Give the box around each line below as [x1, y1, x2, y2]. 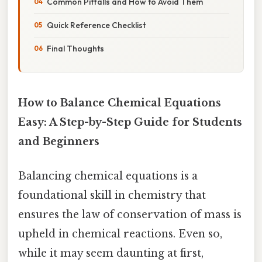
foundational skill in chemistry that [18, 189, 206, 202]
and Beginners [18, 135, 99, 148]
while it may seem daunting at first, [18, 247, 204, 260]
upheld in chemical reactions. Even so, [18, 227, 222, 241]
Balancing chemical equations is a [18, 170, 198, 183]
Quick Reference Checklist [47, 19, 146, 30]
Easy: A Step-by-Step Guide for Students [18, 115, 242, 129]
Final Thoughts [47, 43, 104, 54]
